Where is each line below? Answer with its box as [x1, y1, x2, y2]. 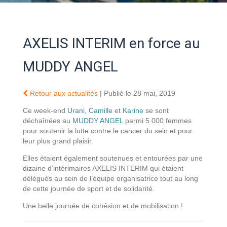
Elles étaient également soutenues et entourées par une [23, 154, 203, 162]
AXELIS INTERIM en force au [23, 34, 200, 52]
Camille [89, 106, 112, 115]
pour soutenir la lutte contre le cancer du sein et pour [23, 126, 193, 135]
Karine [123, 106, 143, 115]
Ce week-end [23, 106, 67, 115]
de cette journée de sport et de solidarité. [23, 184, 155, 193]
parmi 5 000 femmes [123, 116, 192, 125]
